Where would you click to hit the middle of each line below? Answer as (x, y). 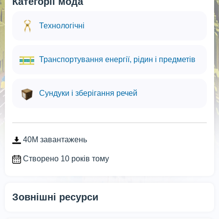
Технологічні (62, 26)
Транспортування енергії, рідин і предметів (117, 59)
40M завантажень (54, 140)
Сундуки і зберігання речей (88, 93)
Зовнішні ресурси (55, 197)
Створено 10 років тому (65, 158)
